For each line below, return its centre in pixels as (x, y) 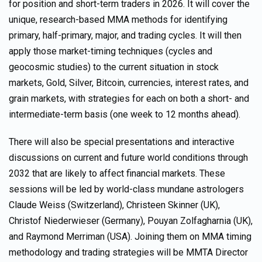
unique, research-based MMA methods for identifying (118, 20)
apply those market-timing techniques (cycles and (111, 51)
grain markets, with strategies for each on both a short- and (129, 99)
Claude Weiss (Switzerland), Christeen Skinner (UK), (114, 205)
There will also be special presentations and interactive (122, 142)
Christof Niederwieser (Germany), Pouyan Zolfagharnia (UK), (131, 221)
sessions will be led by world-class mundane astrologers (126, 189)
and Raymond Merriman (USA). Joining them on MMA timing (130, 237)
